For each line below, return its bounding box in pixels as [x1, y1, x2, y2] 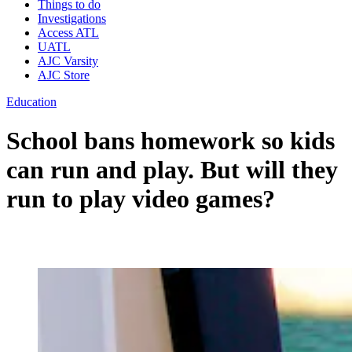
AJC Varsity [38, 54, 98, 68]
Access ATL [38, 26, 99, 40]
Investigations [38, 12, 106, 26]
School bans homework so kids [6, 126, 335, 155]
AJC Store [38, 68, 90, 82]
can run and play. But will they [6, 155, 338, 184]
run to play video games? [6, 184, 275, 213]
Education [6, 95, 57, 109]
